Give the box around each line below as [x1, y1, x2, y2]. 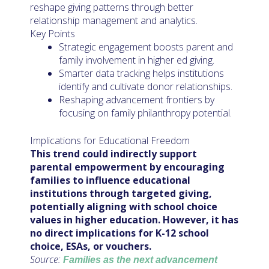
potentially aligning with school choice [30, 199, 217, 213]
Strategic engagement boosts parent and [59, 40, 233, 53]
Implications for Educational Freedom [30, 133, 190, 147]
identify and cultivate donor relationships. [59, 79, 232, 93]
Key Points [30, 26, 75, 40]
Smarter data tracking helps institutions [59, 66, 224, 80]
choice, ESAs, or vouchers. [30, 239, 151, 253]
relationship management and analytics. [30, 13, 198, 27]
